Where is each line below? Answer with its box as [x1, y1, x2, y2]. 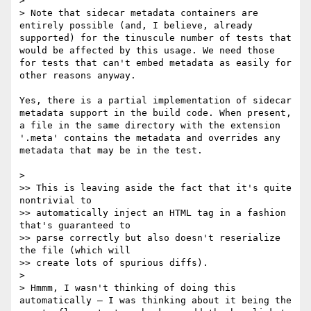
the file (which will [19, 245, 131, 256]
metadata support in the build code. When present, [19, 108, 292, 119]
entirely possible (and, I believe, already [19, 20, 253, 31]
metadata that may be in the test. [19, 145, 203, 156]
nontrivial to [19, 195, 92, 206]
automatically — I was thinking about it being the [19, 295, 292, 306]
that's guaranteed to [19, 220, 131, 231]
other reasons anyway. [19, 70, 136, 81]
